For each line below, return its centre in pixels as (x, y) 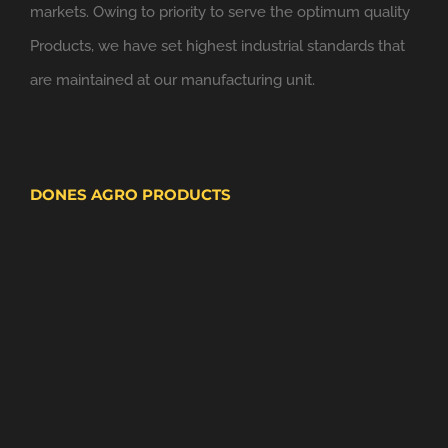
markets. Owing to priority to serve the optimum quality (220, 11)
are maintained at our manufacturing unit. (172, 79)
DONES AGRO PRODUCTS (130, 194)
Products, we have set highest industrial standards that (217, 45)
